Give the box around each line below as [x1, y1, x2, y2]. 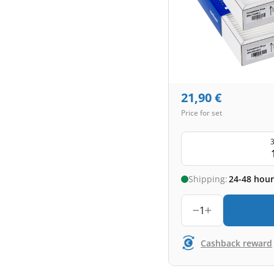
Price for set [181, 107, 222, 118]
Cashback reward [201, 237, 272, 249]
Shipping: [188, 173, 228, 185]
